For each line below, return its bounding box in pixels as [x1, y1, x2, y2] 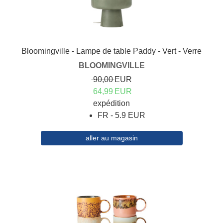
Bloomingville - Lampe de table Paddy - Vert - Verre [21, 47, 202, 56]
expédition [93, 99, 130, 108]
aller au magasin [85, 134, 138, 142]
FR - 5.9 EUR [98, 111, 145, 120]
